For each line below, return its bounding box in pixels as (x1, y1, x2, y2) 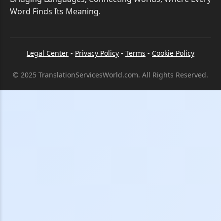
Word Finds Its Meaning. (10, 6, 101, 17)
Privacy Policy (75, 48, 119, 58)
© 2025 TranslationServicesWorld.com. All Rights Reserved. (13, 70, 208, 79)
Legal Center (27, 48, 69, 58)
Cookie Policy (152, 48, 194, 58)
